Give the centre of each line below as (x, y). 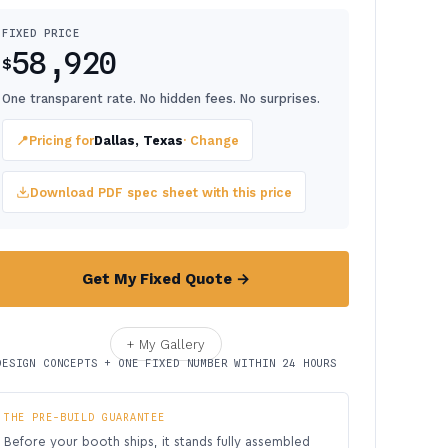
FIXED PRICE (41, 33)
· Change (211, 140)
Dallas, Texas (138, 140)
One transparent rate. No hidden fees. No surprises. (161, 98)
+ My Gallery (166, 344)
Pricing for (61, 140)
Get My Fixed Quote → (166, 279)
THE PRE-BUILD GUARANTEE (84, 417)
